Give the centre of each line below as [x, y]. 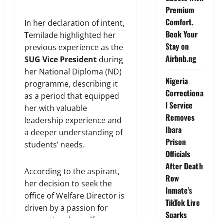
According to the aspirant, [72, 171]
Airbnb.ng [181, 58]
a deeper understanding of [73, 132]
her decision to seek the [68, 183]
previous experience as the [74, 47]
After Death [184, 166]
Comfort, [180, 22]
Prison [176, 142]
